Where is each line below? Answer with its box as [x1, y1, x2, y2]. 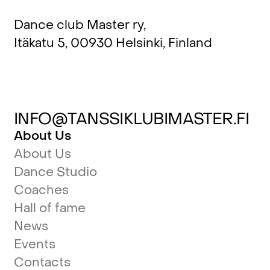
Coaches [13, 182, 69, 199]
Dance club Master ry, [13, 17, 146, 34]
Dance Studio [13, 164, 97, 181]
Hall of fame [13, 200, 86, 217]
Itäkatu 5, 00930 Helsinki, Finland [13, 35, 212, 52]
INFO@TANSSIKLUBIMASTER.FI [13, 108, 250, 130]
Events [13, 236, 55, 253]
